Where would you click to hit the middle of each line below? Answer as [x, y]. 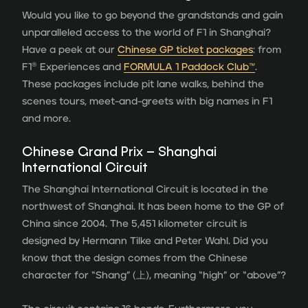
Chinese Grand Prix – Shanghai [119, 151]
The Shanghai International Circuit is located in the [145, 189]
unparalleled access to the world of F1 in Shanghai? [146, 32]
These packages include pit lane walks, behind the [143, 84]
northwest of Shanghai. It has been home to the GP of [153, 206]
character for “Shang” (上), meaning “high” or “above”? [154, 275]
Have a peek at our [70, 49]
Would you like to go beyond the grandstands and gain [153, 15]
